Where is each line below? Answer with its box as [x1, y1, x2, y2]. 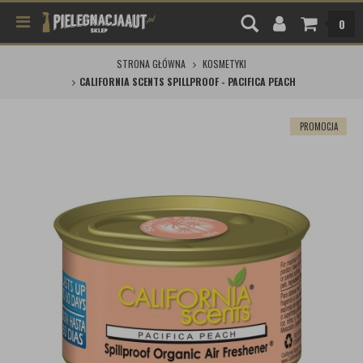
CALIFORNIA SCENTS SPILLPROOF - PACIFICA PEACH [79, 75, 296, 88]
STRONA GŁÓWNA [117, 57, 186, 70]
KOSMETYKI [203, 57, 246, 70]
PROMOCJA [299, 120, 338, 133]
